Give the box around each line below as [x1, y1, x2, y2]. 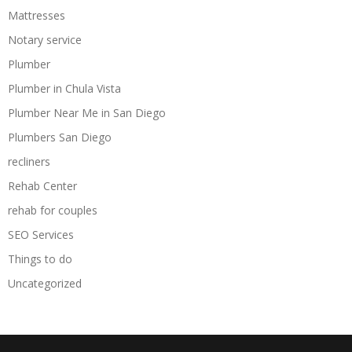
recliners [8, 153, 50, 169]
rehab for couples [8, 202, 97, 218]
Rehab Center [8, 178, 77, 193]
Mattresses [8, 7, 65, 23]
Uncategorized [8, 275, 82, 291]
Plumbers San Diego [8, 129, 112, 145]
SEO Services [8, 226, 74, 242]
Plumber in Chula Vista [8, 80, 121, 96]
